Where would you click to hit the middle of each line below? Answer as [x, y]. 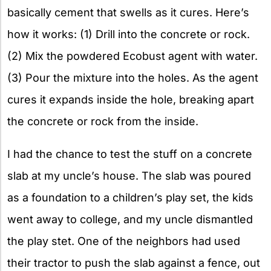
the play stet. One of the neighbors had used [124, 241]
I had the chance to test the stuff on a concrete [130, 154]
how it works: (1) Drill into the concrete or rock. [129, 34]
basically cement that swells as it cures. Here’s [128, 12]
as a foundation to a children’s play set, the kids [130, 197]
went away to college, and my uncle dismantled [130, 219]
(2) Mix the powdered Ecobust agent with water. [132, 56]
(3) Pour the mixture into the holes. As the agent [133, 77]
